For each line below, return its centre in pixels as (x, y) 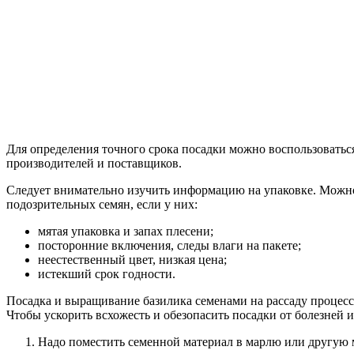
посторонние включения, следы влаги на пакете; (169, 245)
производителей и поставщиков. (94, 163)
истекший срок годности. (107, 273)
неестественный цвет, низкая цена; (132, 259)
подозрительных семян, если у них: (102, 204)
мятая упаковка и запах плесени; (126, 231)
